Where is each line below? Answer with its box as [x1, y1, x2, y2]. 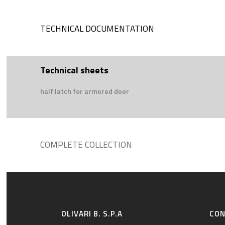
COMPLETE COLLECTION [40, 138, 132, 152]
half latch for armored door [40, 86, 129, 97]
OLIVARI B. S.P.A [61, 208, 123, 220]
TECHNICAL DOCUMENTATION [40, 22, 154, 36]
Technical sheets [40, 63, 108, 77]
